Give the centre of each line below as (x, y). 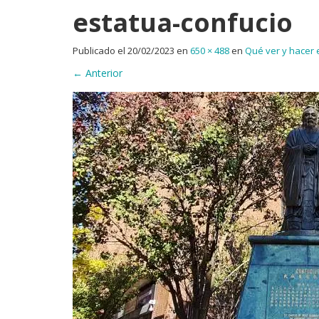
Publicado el (100, 50)
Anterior (103, 73)
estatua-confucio (183, 22)
